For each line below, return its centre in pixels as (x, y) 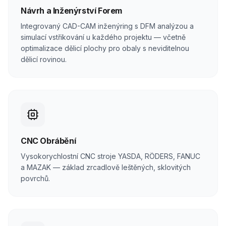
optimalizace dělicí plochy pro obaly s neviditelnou (105, 48)
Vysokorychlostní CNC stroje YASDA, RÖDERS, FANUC (110, 156)
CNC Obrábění (48, 141)
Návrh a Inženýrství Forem (71, 11)
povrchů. (35, 178)
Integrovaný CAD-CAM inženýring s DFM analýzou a (107, 26)
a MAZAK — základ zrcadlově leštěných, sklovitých (106, 167)
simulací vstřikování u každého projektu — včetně (103, 37)
